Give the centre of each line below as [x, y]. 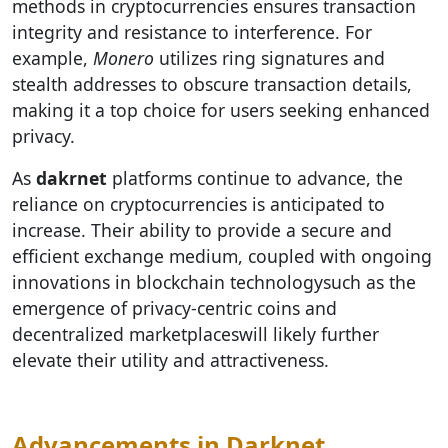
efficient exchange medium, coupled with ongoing [222, 256]
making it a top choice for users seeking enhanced [221, 110]
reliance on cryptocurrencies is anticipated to [198, 204]
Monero [123, 58]
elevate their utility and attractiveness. [170, 360]
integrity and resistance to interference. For [192, 32]
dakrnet [71, 178]
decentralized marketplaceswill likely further [195, 334]
